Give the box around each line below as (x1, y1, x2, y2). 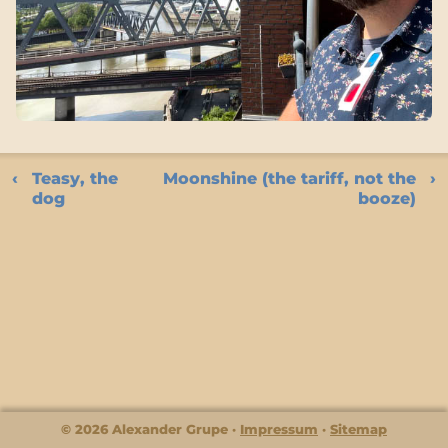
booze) (358, 188, 416, 208)
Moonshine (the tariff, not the (163, 168, 416, 188)
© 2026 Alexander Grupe (61, 421, 228, 437)
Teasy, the (32, 168, 118, 188)
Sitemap (330, 421, 387, 437)
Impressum (240, 421, 318, 437)
